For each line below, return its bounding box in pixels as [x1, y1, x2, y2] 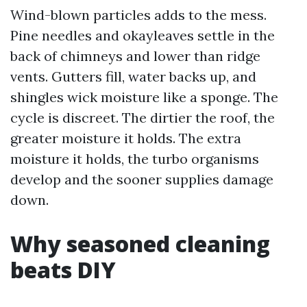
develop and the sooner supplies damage [10, 171, 273, 188]
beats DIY [10, 255, 116, 284]
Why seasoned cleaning [10, 229, 270, 258]
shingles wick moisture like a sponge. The [10, 88, 278, 106]
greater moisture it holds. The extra [10, 130, 241, 147]
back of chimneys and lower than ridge [10, 47, 260, 64]
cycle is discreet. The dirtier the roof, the [10, 109, 275, 126]
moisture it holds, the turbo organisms [10, 150, 259, 167]
